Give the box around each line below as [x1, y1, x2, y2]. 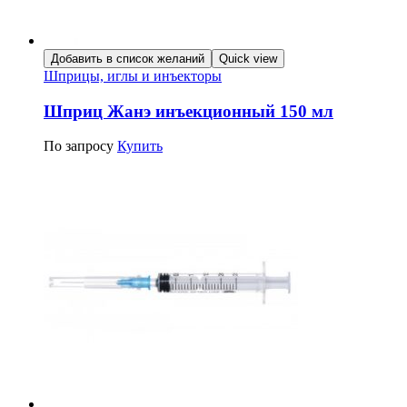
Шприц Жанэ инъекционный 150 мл [44, 101, 333, 121]
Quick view [219, 51, 277, 65]
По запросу [44, 138, 114, 154]
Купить [117, 138, 163, 154]
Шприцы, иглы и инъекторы [44, 67, 222, 84]
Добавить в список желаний [51, 51, 204, 65]
